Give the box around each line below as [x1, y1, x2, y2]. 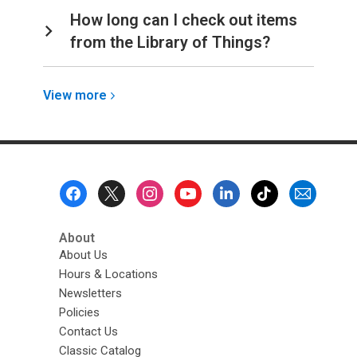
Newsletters [58, 285, 122, 300]
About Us [58, 247, 108, 262]
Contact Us [58, 324, 118, 339]
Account [114, 143, 165, 159]
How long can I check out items [70, 10, 297, 29]
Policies [58, 304, 100, 320]
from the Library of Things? [70, 32, 270, 52]
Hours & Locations [58, 266, 158, 281]
